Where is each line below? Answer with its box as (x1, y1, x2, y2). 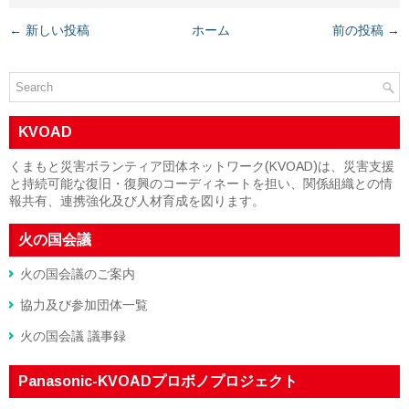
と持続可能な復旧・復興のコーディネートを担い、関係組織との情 (9, 176, 393, 191)
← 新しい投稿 (9, 23, 89, 37)
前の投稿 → (332, 23, 400, 37)
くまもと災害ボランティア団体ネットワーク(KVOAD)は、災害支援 (9, 159, 394, 173)
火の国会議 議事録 (20, 329, 126, 343)
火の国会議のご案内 (20, 267, 135, 281)
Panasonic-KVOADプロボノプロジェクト (18, 373, 298, 389)
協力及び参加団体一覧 (20, 298, 148, 312)
